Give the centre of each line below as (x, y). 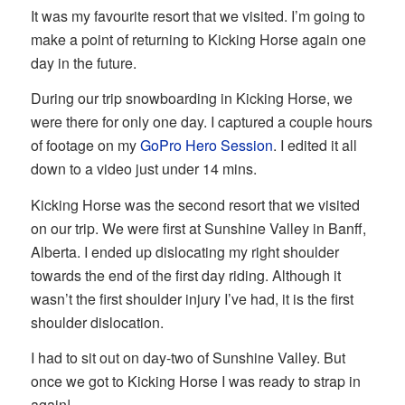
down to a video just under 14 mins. (143, 169)
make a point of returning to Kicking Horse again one (198, 39)
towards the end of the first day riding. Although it (185, 275)
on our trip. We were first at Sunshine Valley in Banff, (198, 228)
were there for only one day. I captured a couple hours (201, 122)
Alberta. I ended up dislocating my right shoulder (184, 251)
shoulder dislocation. (97, 322)
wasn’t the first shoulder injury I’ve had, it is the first (192, 298)
